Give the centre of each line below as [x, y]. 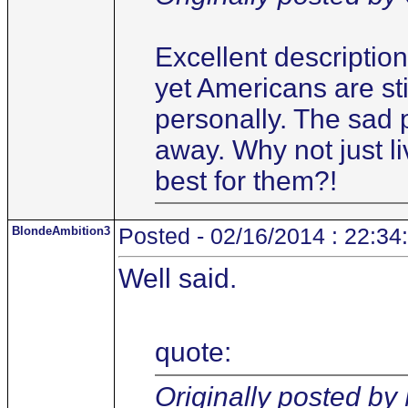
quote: [193, 352]
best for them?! [246, 180]
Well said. [178, 278]
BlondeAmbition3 [61, 231]
